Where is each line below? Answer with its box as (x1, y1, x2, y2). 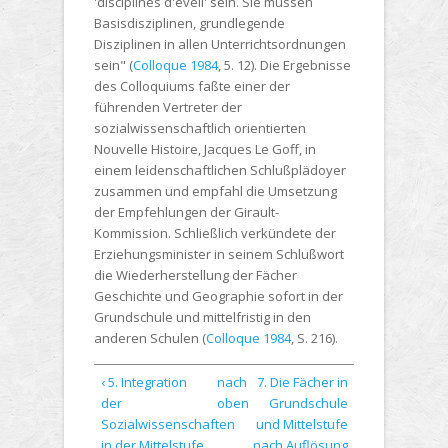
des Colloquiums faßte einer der (94, 77, 290, 96)
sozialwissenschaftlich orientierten (94, 119, 306, 138)
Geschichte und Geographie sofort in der (94, 287, 343, 306)
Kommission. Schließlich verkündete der (94, 224, 336, 243)
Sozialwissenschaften (100, 414, 235, 433)
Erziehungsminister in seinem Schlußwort (94, 245, 344, 264)
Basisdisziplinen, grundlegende (94, 14, 285, 33)
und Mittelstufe (255, 414, 348, 433)
